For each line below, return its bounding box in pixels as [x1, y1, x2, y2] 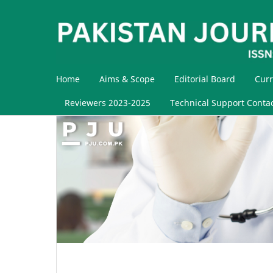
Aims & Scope [99, 73, 155, 85]
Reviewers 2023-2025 [65, 97, 151, 109]
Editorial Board [174, 73, 235, 85]
